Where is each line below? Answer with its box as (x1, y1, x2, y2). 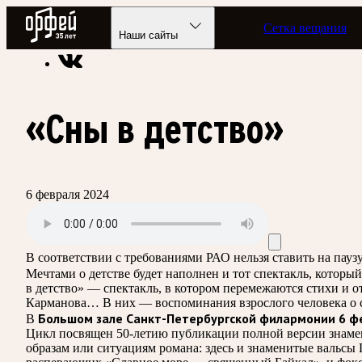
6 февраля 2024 (26, 187, 109, 201)
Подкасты (243, 27, 298, 40)
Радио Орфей (25, 6, 99, 20)
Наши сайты (119, 29, 179, 41)
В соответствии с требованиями (26, 250, 203, 264)
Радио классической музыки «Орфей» (26, 27, 235, 40)
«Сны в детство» (26, 107, 284, 151)
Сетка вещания (263, 20, 347, 35)
